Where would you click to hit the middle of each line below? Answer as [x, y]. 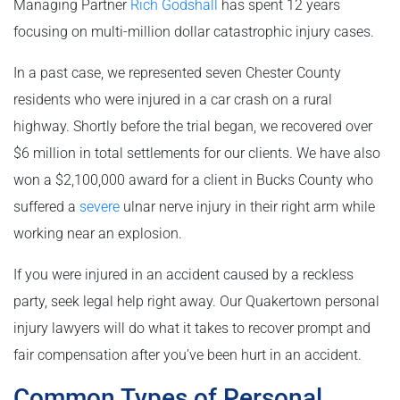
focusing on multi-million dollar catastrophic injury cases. [194, 32]
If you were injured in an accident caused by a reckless [183, 275]
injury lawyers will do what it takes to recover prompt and [192, 329]
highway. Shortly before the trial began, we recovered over [193, 127]
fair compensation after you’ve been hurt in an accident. [187, 355]
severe [100, 207]
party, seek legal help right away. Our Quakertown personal [196, 302]
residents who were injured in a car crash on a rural [173, 100]
